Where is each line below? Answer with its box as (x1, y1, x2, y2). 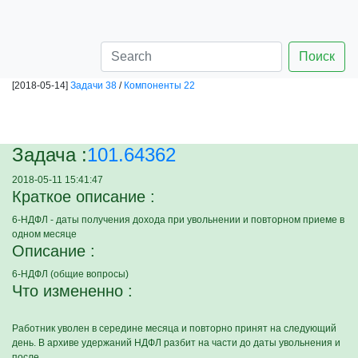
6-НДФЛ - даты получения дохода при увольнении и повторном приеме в (12, 214, 344, 225)
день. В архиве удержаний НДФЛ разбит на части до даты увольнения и (12, 337, 340, 348)
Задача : (12, 144, 87, 165)
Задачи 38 (70, 80, 117, 91)
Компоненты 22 (124, 80, 195, 91)
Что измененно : (12, 282, 133, 300)
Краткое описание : (12, 188, 155, 205)
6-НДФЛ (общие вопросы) (12, 268, 129, 280)
